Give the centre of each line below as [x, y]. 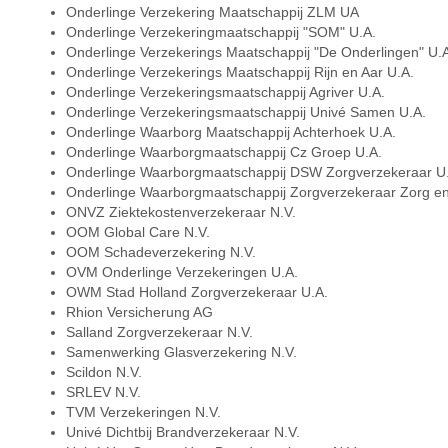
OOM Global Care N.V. [137, 232]
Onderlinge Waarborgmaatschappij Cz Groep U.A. [223, 152]
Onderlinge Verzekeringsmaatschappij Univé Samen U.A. [245, 112]
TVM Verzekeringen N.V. [143, 412]
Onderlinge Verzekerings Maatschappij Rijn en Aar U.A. [239, 72]
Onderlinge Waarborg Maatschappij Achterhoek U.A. [230, 132]
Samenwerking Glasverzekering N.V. [181, 352]
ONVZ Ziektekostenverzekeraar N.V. [180, 212]
